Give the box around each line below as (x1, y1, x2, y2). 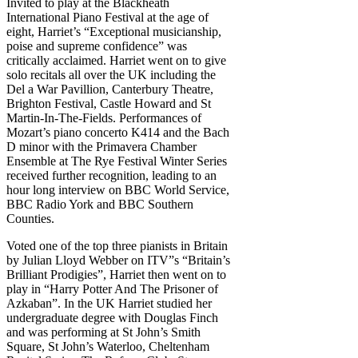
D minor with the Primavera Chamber (6, 140, 197, 154)
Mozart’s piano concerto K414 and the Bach (6, 125, 229, 140)
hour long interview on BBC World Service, (6, 183, 229, 197)
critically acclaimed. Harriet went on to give (6, 54, 226, 68)
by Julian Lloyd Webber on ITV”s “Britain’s (6, 253, 230, 268)
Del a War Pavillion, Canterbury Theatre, (6, 82, 213, 97)
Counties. (6, 212, 54, 226)
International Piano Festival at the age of (6, 10, 209, 25)
